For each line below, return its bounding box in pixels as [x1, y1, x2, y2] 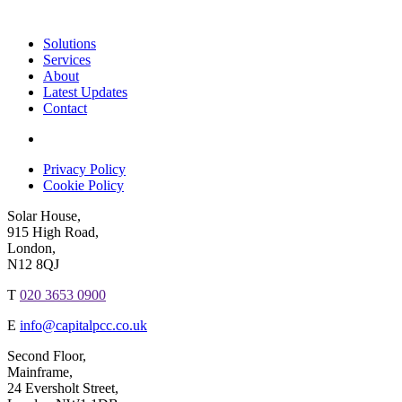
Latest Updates [43, 84, 127, 100]
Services [43, 52, 91, 68]
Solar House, [7, 208, 81, 224]
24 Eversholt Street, [7, 380, 118, 397]
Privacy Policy [43, 162, 126, 178]
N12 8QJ [7, 257, 59, 273]
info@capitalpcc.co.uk [20, 318, 147, 334]
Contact [43, 100, 87, 117]
